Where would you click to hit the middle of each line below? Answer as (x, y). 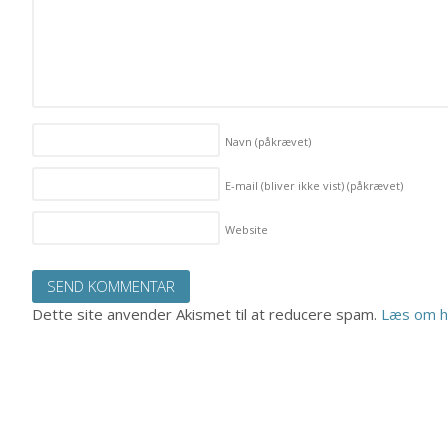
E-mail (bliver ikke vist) (286, 185)
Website (246, 229)
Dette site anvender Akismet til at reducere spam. (206, 314)
